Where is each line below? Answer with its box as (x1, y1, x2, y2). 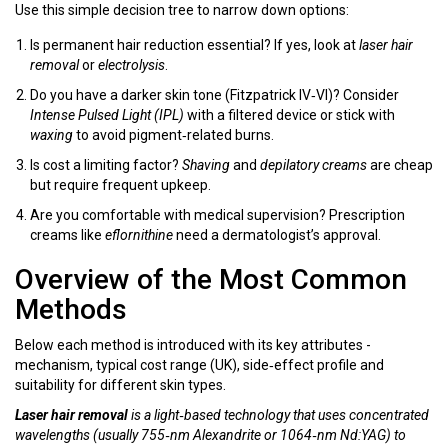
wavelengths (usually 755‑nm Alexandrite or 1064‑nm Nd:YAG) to (15, 427, 406, 444)
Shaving (182, 157, 230, 174)
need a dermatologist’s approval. (173, 227, 381, 244)
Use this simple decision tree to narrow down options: (15, 2, 349, 19)
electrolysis (98, 57, 165, 74)
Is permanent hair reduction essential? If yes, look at (30, 37, 359, 54)
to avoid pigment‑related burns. (73, 127, 274, 144)
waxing (30, 127, 73, 144)
